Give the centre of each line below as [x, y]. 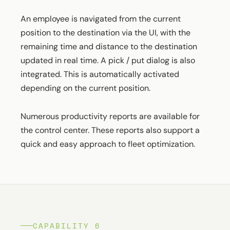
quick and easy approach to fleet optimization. [108, 144]
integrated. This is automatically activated [100, 74]
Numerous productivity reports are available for [110, 116]
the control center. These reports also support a [110, 130]
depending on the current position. [85, 88]
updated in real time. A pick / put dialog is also [108, 60]
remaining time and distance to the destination [109, 46]
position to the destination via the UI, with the [106, 32]
